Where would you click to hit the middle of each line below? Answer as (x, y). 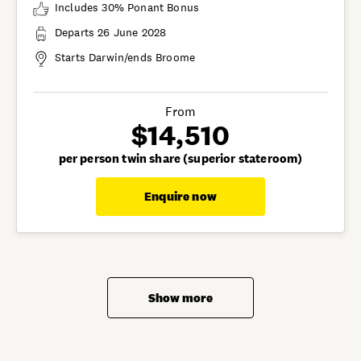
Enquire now (180, 196)
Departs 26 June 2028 (111, 32)
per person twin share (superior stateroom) (180, 158)
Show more (180, 297)
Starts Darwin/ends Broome (125, 57)
